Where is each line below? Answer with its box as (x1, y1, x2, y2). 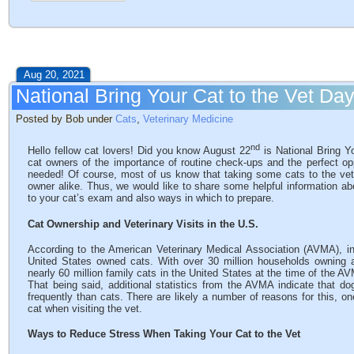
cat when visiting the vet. (28, 302, 142, 314)
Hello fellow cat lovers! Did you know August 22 (28, 145, 251, 157)
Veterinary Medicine (143, 113, 233, 125)
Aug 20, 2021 (24, 69, 85, 81)
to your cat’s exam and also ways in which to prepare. (28, 192, 274, 205)
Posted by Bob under (16, 113, 115, 125)
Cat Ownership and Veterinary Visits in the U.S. (28, 217, 258, 230)
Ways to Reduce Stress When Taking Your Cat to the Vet (28, 328, 300, 341)
